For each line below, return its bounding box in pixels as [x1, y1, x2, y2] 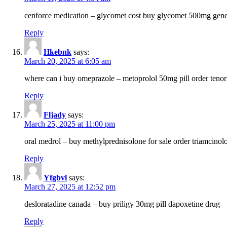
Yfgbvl [44, 173, 67, 182]
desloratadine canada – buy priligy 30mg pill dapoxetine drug [24, 200, 220, 209]
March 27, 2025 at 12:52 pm [24, 182, 116, 192]
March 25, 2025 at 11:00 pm [24, 120, 115, 129]
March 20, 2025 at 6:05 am [24, 57, 111, 66]
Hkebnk [44, 48, 71, 57]
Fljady [44, 110, 66, 120]
